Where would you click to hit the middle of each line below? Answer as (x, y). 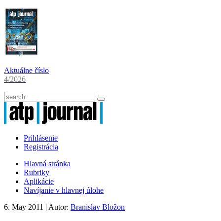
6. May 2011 (24, 207)
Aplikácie (39, 181)
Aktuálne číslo (26, 70)
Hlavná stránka (47, 164)
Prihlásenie (41, 138)
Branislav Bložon (98, 207)
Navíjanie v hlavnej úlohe (64, 190)
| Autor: (58, 207)
